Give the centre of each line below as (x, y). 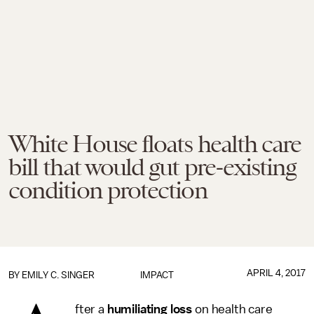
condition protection (108, 190)
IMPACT (157, 275)
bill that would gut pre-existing (152, 167)
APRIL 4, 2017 (276, 273)
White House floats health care (155, 144)
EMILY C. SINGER (58, 275)
